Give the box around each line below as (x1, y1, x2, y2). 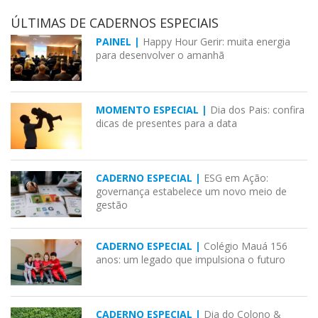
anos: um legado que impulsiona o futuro (96, 253, 285, 267)
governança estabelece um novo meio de (96, 185, 287, 199)
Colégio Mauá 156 (204, 239, 287, 253)
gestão (96, 198, 128, 212)
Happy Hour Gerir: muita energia (143, 35, 290, 49)
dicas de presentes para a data (96, 116, 237, 131)
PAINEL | (96, 35, 143, 49)
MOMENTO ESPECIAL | (96, 103, 210, 117)
